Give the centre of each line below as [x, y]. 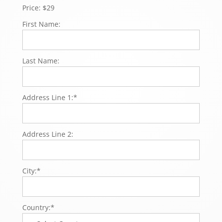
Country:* [38, 207]
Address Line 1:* [50, 97]
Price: [31, 7]
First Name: [41, 24]
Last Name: [41, 60]
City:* [31, 170]
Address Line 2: [48, 134]
